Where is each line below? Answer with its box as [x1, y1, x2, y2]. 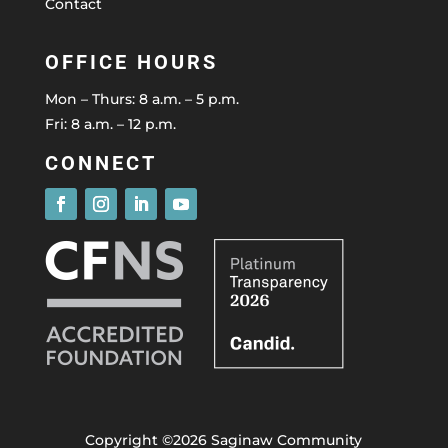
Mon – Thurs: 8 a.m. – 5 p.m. [44, 89, 239, 108]
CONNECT [44, 150, 157, 175]
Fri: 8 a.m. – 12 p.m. [44, 114, 176, 133]
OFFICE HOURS [44, 49, 218, 74]
